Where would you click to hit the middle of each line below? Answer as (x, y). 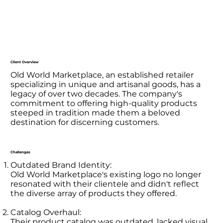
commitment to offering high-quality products (104, 103)
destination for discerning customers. (85, 122)
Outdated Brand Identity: (61, 165)
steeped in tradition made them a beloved (96, 112)
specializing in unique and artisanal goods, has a (106, 84)
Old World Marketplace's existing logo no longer (106, 174)
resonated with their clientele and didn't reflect (105, 184)
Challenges (21, 152)
